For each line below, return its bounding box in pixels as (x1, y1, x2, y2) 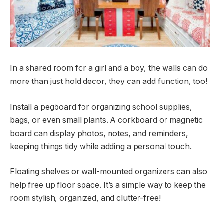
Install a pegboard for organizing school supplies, (10, 102, 192, 111)
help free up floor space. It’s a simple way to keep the (10, 180, 206, 190)
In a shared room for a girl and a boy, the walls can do (10, 63, 208, 73)
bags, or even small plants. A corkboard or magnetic (10, 115, 203, 125)
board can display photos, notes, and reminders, (10, 128, 188, 138)
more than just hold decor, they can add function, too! (10, 77, 207, 86)
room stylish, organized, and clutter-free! (10, 193, 161, 203)
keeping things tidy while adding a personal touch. (10, 141, 192, 151)
